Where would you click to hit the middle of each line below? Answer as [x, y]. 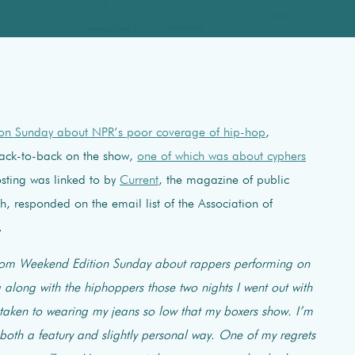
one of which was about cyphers [221, 157]
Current [139, 180]
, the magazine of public [224, 180]
